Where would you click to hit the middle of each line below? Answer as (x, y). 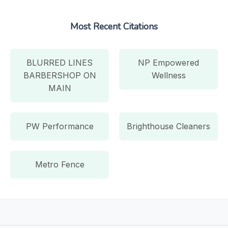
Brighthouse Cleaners (168, 126)
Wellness (168, 75)
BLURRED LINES (60, 62)
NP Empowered (168, 62)
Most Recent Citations (114, 26)
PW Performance (60, 126)
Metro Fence (60, 164)
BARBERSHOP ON (60, 75)
